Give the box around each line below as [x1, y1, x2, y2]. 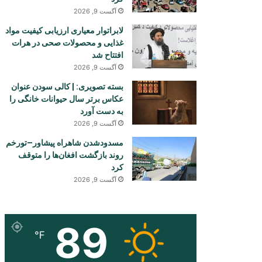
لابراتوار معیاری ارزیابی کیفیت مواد [5, 25, 123, 36]
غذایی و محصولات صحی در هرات [12, 37, 123, 49]
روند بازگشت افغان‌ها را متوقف [18, 149, 123, 161]
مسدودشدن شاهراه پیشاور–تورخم [6, 137, 123, 149]
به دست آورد [80, 105, 123, 117]
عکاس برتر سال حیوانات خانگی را [9, 93, 123, 105]
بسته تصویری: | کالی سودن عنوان [11, 81, 123, 92]
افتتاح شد [92, 49, 123, 61]
